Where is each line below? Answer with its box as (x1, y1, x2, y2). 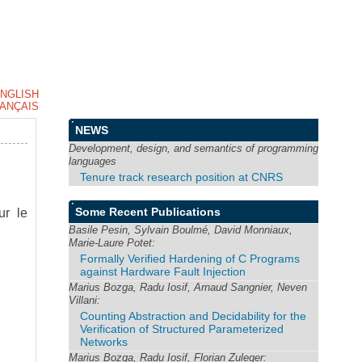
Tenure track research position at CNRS (80, 170, 284, 183)
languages (69, 155, 117, 167)
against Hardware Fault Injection (80, 264, 246, 278)
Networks (80, 335, 128, 348)
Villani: (69, 293, 101, 306)
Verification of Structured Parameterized (80, 322, 284, 335)
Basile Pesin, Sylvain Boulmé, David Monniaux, (69, 223, 293, 236)
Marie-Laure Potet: (69, 236, 156, 249)
